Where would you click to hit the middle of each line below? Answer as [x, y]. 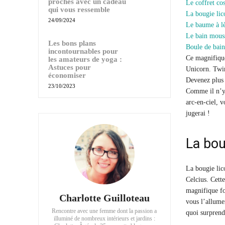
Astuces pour [70, 67]
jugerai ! [198, 113]
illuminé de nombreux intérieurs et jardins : [104, 218]
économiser [67, 75]
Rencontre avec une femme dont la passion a [104, 211]
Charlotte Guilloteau [104, 198]
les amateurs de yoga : [85, 59]
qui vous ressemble [79, 9]
